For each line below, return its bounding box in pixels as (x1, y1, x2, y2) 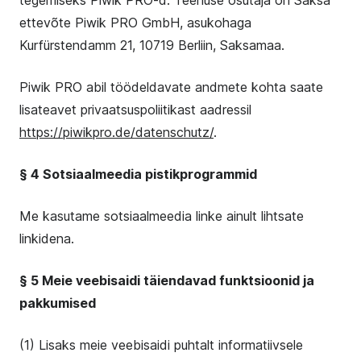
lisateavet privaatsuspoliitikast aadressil (19, 102, 251, 118)
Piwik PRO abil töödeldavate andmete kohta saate (19, 79, 323, 95)
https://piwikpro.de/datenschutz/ (19, 124, 214, 140)
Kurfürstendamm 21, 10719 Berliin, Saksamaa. (19, 37, 284, 53)
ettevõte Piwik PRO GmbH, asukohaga (19, 15, 251, 31)
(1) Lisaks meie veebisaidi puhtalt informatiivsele (19, 337, 303, 353)
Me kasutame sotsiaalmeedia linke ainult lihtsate (19, 208, 304, 224)
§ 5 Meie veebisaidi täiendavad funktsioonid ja (19, 272, 314, 288)
